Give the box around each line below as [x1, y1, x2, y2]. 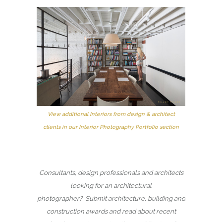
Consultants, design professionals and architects [39, 168, 183, 176]
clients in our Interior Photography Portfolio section [43, 123, 179, 130]
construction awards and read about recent [46, 207, 176, 215]
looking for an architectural [70, 181, 152, 189]
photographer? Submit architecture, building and [37, 194, 185, 202]
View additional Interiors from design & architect [47, 111, 175, 117]
